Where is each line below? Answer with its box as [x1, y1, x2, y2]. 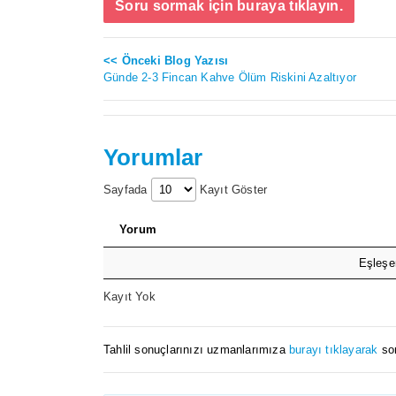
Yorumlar [103, 145, 203, 171]
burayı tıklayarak [289, 343, 378, 357]
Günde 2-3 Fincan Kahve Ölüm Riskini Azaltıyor [103, 71, 356, 85]
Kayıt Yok [103, 289, 156, 303]
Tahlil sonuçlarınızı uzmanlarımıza [103, 343, 289, 357]
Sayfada [103, 183, 151, 197]
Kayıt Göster [195, 183, 268, 197]
